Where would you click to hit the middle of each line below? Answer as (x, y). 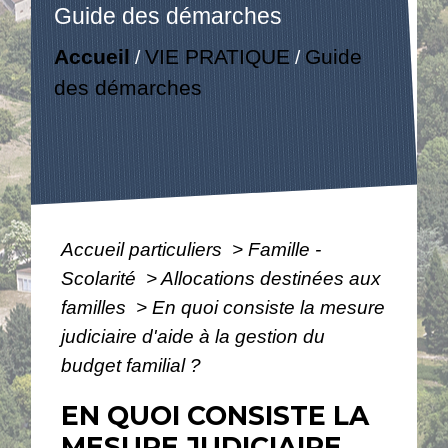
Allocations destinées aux (271, 278)
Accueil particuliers (144, 249)
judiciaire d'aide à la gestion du (193, 336)
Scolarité (101, 278)
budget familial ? (131, 365)
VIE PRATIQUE (217, 57)
